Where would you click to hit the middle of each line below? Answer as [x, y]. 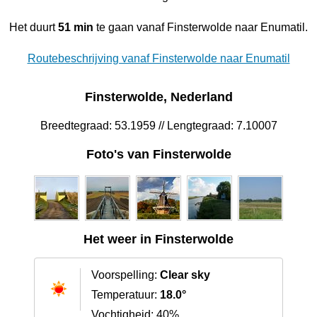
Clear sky [185, 275]
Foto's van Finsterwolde [158, 155]
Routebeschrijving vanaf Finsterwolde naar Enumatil [158, 58]
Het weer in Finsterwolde [158, 240]
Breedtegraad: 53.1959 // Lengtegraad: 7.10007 [158, 126]
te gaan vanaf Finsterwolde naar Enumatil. [201, 27]
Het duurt [34, 27]
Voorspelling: [126, 275]
